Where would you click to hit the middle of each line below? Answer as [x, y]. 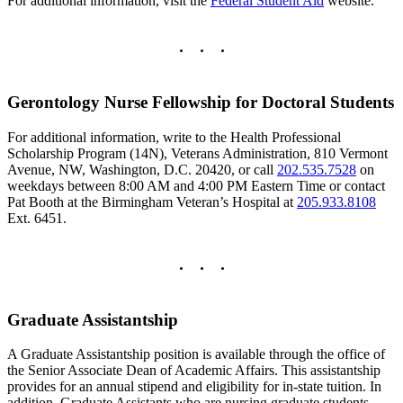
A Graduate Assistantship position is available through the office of [196, 354]
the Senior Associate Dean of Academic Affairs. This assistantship [194, 371]
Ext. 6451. [37, 218]
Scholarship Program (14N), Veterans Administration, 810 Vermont [197, 153]
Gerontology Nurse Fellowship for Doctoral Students [201, 102]
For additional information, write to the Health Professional [174, 137]
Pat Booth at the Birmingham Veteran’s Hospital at [152, 201]
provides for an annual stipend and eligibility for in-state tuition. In [194, 387]
